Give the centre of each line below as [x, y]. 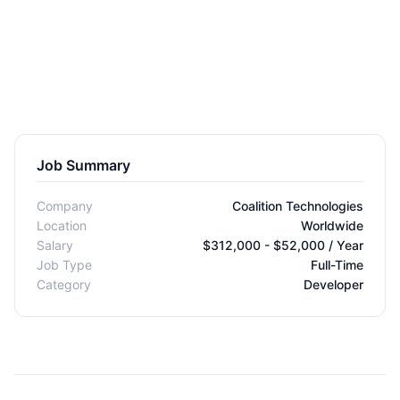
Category [64, 284]
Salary [55, 245]
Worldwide [332, 225]
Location [62, 225]
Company [65, 206]
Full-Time [337, 265]
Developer [333, 284]
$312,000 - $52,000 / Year [283, 245]
